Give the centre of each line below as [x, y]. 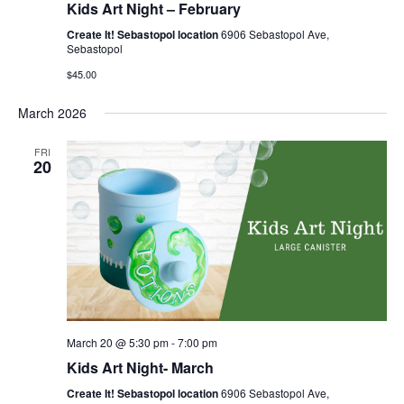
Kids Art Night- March [140, 367]
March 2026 [52, 113]
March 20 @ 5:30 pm [117, 342]
